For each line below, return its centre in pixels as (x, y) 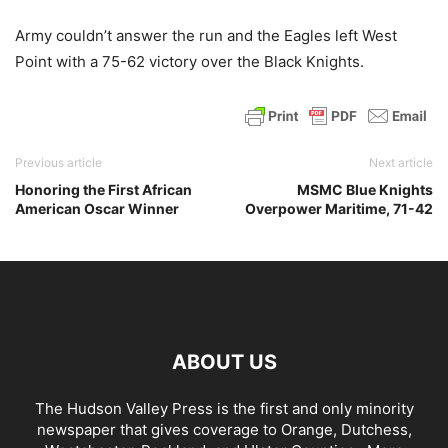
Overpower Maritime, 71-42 (339, 209)
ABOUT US (224, 362)
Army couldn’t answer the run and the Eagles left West (206, 36)
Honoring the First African (103, 190)
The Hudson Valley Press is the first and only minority (224, 409)
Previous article (58, 163)
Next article (401, 163)
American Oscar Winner (97, 209)
